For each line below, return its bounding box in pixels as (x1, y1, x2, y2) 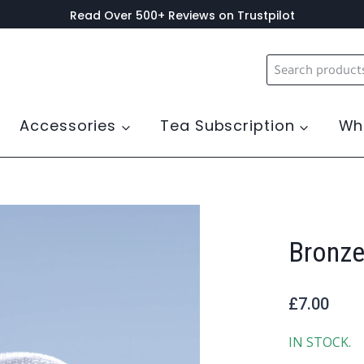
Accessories (19, 115, 117, 136)
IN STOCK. (288, 333, 352, 351)
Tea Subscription (160, 115, 295, 136)
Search (266, 54, 310, 72)
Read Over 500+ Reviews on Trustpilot (69, 7, 295, 24)
